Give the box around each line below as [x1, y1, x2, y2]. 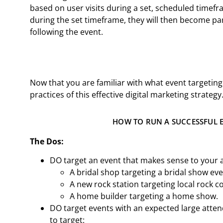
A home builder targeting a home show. [70, 191, 218, 202]
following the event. [30, 26, 103, 37]
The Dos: [30, 135, 64, 147]
